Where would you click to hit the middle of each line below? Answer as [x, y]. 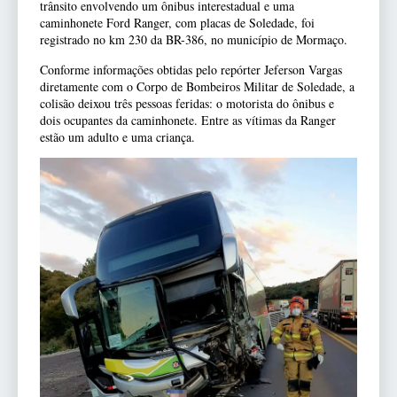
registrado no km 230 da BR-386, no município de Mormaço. [194, 40]
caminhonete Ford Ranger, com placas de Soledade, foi [177, 23]
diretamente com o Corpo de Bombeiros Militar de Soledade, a [197, 86]
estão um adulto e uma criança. [117, 136]
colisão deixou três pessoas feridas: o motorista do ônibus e [187, 103]
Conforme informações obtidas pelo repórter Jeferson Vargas [191, 69]
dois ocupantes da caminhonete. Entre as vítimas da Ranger [188, 120]
